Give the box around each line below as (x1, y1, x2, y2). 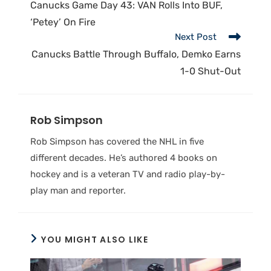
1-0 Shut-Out (180, 65, 241, 77)
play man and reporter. (30, 184, 126, 196)
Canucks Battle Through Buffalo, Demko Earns (31, 48, 241, 60)
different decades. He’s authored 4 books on (30, 152, 217, 163)
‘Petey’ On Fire (30, 16, 96, 28)
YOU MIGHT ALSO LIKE (41, 233, 149, 246)
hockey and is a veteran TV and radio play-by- (30, 168, 225, 180)
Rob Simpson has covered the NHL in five (30, 135, 204, 147)
